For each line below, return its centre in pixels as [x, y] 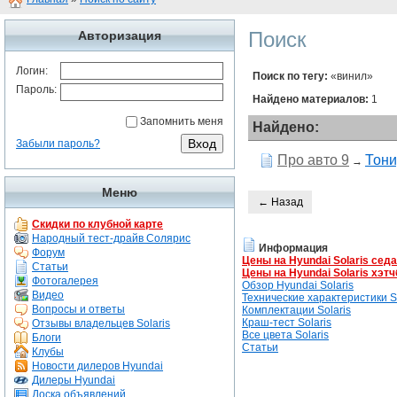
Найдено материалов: [311, 99]
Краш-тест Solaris [287, 323]
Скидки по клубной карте [97, 224]
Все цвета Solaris [285, 335]
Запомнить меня [182, 121]
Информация [293, 248]
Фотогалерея [65, 281]
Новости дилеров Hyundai [97, 366]
